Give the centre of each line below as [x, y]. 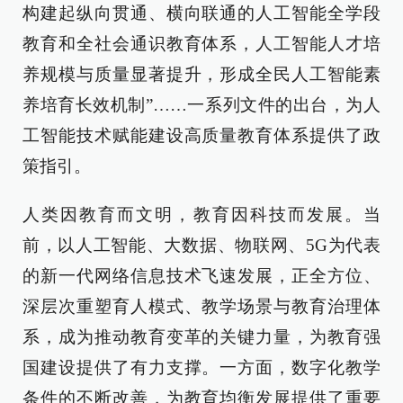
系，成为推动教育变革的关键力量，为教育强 [201, 337]
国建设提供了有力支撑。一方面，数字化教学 [201, 367]
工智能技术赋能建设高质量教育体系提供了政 [201, 135]
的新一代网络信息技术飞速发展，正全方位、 [201, 276]
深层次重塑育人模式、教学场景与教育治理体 [201, 306]
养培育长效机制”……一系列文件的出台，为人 [201, 105]
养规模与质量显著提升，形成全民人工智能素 [201, 74]
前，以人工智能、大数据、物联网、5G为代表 [201, 245]
